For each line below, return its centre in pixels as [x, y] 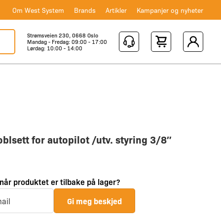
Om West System [38, 10]
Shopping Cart [176, 48]
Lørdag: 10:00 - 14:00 [55, 48]
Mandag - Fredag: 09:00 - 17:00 [67, 42]
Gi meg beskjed [94, 201]
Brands [85, 10]
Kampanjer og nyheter [170, 10]
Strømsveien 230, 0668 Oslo [63, 35]
